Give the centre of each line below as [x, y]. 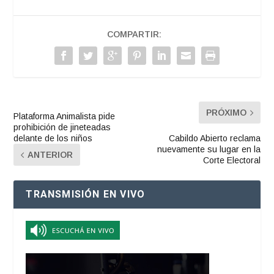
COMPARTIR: [134, 35]
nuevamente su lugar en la [209, 150]
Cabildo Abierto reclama [214, 139]
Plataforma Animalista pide [65, 117]
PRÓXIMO [226, 113]
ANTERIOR [50, 155]
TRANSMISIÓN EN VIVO [86, 194]
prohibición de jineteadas [62, 128]
